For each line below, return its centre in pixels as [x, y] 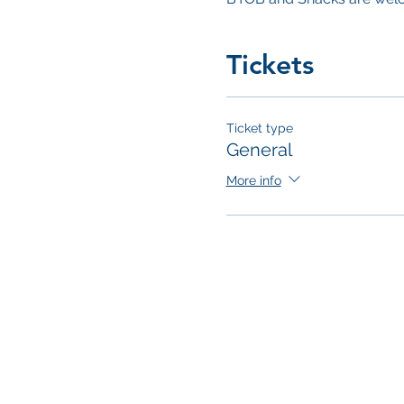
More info [253, 180]
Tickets [270, 65]
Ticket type [259, 128]
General [259, 150]
